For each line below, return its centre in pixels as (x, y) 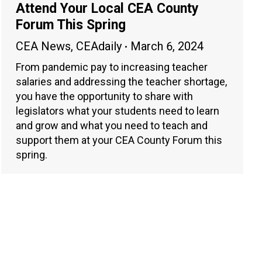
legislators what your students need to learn (118, 111)
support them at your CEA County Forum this (119, 140)
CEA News (43, 46)
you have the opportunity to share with (104, 96)
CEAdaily (99, 46)
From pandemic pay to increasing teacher (112, 67)
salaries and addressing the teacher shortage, (121, 82)
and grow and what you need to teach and (112, 126)
